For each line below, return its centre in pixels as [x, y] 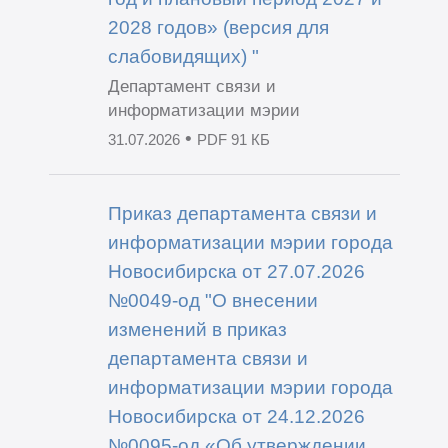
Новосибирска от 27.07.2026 [236, 271]
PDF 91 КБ [233, 139]
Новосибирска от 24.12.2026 [236, 416]
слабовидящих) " [183, 55]
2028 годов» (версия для [218, 26]
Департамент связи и [191, 86]
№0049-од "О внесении [212, 300]
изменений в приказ [197, 329]
